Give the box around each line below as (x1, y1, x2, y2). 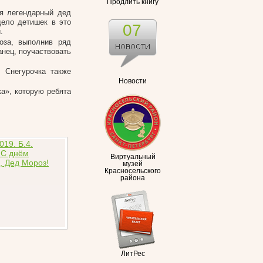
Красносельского (104, 167, 161, 174)
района (120, 174, 145, 181)
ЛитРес (120, 250, 145, 257)
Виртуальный (110, 153, 156, 160)
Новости (119, 77, 147, 85)
